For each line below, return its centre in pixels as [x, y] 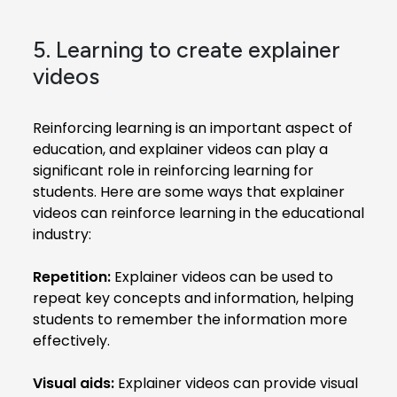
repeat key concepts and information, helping [193, 298]
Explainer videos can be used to [222, 276]
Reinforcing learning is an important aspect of [193, 128]
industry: [62, 234]
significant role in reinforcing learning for [173, 170]
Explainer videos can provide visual [236, 383]
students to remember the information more [190, 319]
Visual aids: [74, 383]
